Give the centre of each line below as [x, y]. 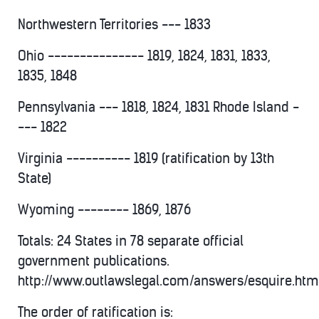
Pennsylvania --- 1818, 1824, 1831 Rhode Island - [158, 107]
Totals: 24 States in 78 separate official [131, 241]
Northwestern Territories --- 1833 [114, 25]
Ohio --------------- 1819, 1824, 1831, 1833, [144, 56]
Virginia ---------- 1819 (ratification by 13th [146, 158]
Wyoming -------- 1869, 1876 [104, 210]
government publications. [94, 261]
